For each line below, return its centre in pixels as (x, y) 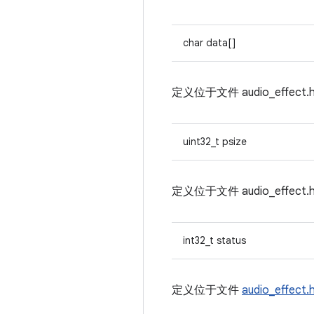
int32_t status (214, 240)
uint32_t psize (215, 142)
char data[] (209, 43)
